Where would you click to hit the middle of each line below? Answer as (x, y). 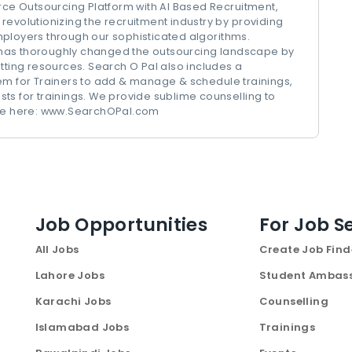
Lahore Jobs (70, 275)
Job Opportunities (121, 225)
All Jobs (57, 249)
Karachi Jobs (73, 301)
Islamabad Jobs (82, 327)
